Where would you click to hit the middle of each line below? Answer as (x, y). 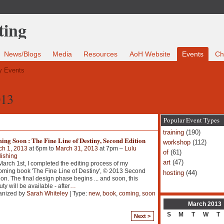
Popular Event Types (191, 120)
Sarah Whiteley (47, 193)
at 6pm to (41, 148)
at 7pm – (111, 148)
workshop (176, 142)
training (173, 132)
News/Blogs (23, 54)
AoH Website (150, 54)
